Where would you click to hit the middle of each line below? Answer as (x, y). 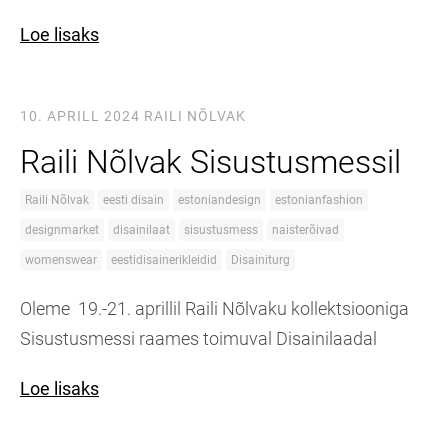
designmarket (62, 230)
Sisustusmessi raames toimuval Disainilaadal (198, 338)
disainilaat (141, 230)
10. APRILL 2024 (80, 116)
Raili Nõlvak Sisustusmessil (210, 162)
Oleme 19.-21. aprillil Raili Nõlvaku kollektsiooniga (214, 308)
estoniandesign (219, 200)
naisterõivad (305, 230)
